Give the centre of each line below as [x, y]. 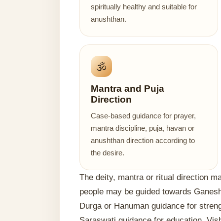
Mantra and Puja [128, 89]
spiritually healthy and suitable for [144, 7]
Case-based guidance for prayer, [144, 116]
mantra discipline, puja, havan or [143, 128]
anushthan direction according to [143, 140]
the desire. [108, 153]
